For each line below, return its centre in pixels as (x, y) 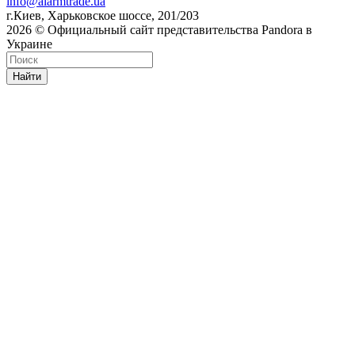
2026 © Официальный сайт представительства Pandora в (159, 29)
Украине (29, 44)
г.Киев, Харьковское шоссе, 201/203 (103, 15)
